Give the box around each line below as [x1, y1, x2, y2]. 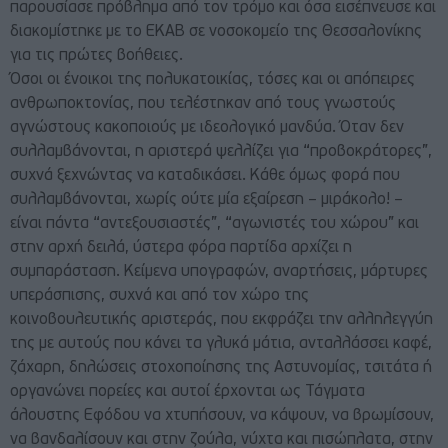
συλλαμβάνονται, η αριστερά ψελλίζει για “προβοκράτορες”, [10, 144, 432, 161]
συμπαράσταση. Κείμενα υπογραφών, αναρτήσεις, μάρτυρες [10, 264, 428, 281]
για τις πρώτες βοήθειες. [10, 48, 183, 65]
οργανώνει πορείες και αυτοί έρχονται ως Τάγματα [10, 384, 365, 401]
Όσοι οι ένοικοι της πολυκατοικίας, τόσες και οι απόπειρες [10, 72, 415, 89]
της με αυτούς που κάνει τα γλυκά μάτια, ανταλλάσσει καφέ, [10, 336, 432, 353]
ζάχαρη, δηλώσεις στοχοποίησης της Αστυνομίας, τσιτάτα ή [10, 360, 432, 377]
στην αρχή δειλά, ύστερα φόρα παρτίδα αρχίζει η [10, 240, 352, 257]
